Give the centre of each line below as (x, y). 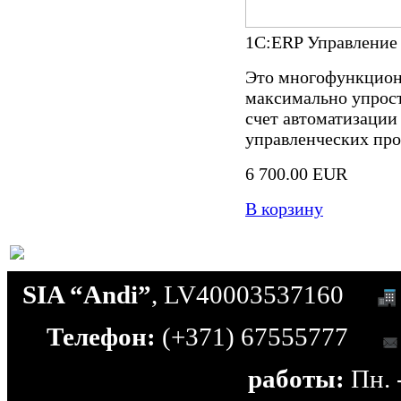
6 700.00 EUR (296, 174)
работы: (296, 379)
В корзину (284, 209)
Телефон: (104, 337)
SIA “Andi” (86, 294)
